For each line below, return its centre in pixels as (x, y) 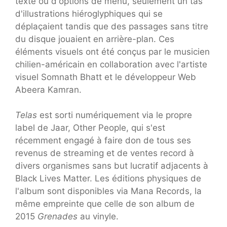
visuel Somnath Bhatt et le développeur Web (106, 77)
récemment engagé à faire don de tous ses (103, 141)
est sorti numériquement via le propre (115, 115)
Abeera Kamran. (48, 89)
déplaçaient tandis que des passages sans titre (112, 26)
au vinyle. (99, 217)
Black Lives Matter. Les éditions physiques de (108, 179)
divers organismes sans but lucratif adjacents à (112, 166)
